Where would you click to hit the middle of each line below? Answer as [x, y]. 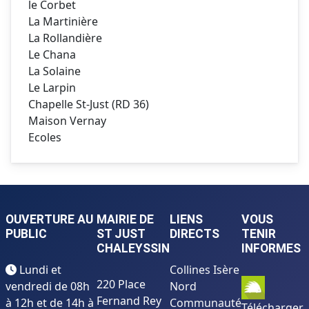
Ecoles [45, 138]
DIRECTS [195, 234]
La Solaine [54, 71]
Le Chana [52, 55]
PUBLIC [26, 234]
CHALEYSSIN [133, 249]
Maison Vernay [69, 121]
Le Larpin [52, 88]
